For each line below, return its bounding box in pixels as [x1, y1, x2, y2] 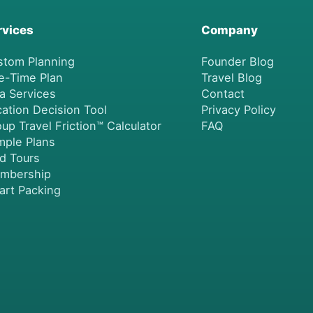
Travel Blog [201, 70, 262, 85]
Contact [201, 86, 245, 101]
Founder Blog [201, 54, 274, 68]
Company [201, 22, 258, 37]
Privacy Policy [201, 102, 276, 117]
